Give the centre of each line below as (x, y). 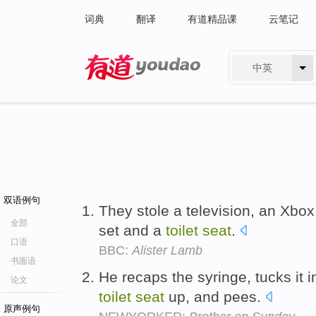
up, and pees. (215, 296)
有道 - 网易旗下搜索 (129, 89)
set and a (132, 230)
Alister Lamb (167, 250)
